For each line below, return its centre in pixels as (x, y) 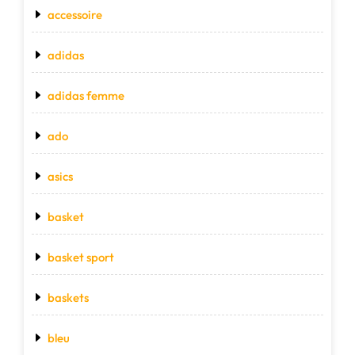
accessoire (75, 15)
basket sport (81, 258)
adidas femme (86, 96)
